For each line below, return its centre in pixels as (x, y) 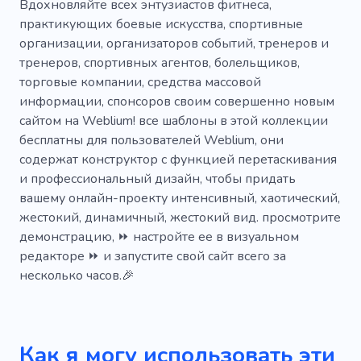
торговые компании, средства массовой (140, 82)
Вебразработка (198, 34)
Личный (60, 99)
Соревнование (81, 34)
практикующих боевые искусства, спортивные (161, 24)
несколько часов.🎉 (77, 275)
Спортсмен (68, 195)
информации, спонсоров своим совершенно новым (177, 101)
